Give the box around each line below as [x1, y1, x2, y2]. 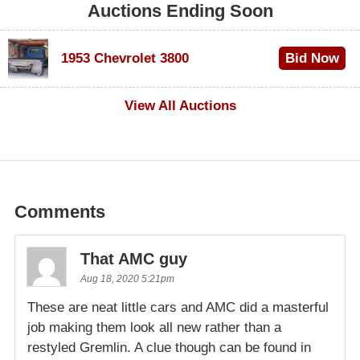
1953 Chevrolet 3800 [61, 50, 189, 66]
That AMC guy [80, 249, 187, 268]
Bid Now [284, 50, 339, 66]
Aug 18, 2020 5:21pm [80, 272, 174, 284]
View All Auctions [124, 97, 236, 113]
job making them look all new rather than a [27, 319, 281, 335]
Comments [14, 201, 105, 222]
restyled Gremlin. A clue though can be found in [27, 339, 311, 355]
